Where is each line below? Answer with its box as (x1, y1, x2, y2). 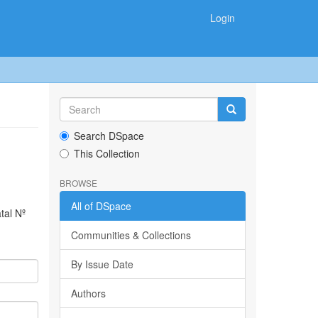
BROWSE (59, 177, 97, 189)
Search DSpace (73, 128, 144, 143)
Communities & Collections (70, 228, 191, 242)
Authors (70, 286, 106, 300)
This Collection (73, 146, 140, 160)
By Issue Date (70, 257, 133, 271)
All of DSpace (70, 199, 131, 213)
